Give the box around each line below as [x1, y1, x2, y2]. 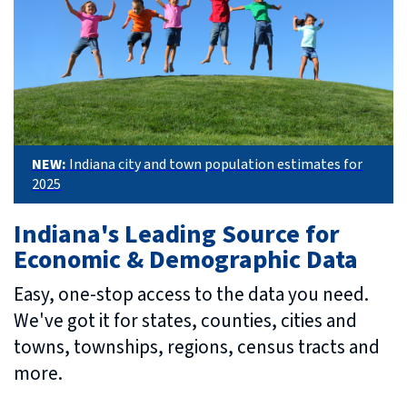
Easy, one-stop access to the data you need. [14, 280, 369, 308]
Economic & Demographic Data [14, 241, 358, 278]
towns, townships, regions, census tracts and [14, 333, 380, 361]
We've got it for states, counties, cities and [14, 306, 357, 334]
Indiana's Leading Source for [14, 215, 340, 253]
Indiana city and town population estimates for [69, 154, 362, 174]
